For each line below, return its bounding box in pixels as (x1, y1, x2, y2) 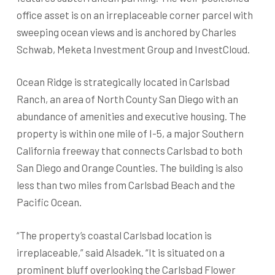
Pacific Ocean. (16, 196, 82, 208)
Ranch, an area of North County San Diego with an (16, 93, 238, 105)
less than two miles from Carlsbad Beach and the (16, 179, 235, 191)
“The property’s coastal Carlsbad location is (16, 228, 212, 241)
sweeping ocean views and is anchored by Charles (16, 25, 236, 38)
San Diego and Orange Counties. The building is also (16, 161, 243, 174)
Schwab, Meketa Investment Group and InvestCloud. (16, 42, 250, 55)
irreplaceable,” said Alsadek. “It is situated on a (16, 246, 225, 258)
